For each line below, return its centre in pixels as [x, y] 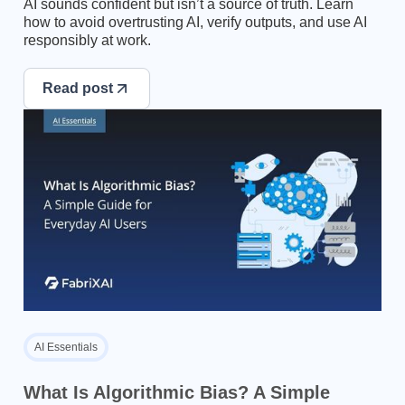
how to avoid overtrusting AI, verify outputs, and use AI [195, 23]
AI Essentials [66, 347]
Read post [78, 89]
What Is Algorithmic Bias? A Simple [177, 392]
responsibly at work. [87, 41]
